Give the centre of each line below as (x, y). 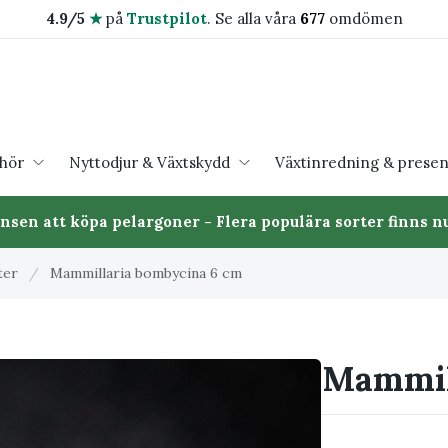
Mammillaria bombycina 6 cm (146, 273)
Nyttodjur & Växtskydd (149, 162)
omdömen (363, 18)
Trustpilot (166, 18)
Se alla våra (257, 18)
